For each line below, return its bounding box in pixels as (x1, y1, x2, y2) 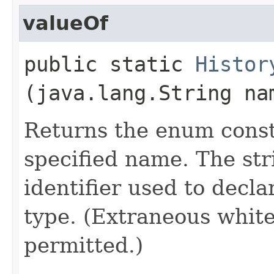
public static (24, 52, 195, 76)
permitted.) (24, 233, 143, 257)
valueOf (23, 12, 108, 34)
